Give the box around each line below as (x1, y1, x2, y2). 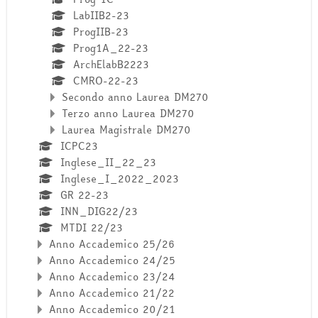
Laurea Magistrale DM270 (62, 121, 191, 138)
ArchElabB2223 (72, 56, 149, 73)
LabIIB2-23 (72, 7, 129, 24)
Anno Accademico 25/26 (49, 236, 175, 253)
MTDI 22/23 (60, 219, 123, 236)
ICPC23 (60, 138, 98, 155)
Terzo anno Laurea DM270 (62, 105, 194, 122)
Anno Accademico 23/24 (49, 268, 175, 285)
